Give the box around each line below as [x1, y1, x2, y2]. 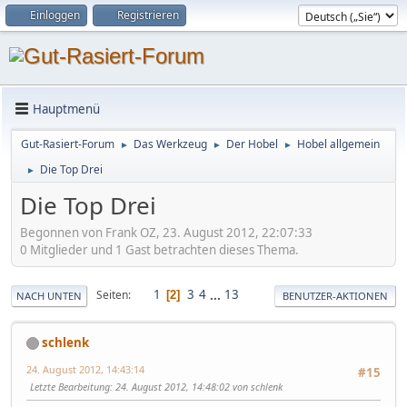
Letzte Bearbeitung [30, 379, 110, 393]
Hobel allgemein [297, 136, 380, 152]
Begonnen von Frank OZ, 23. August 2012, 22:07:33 [20, 223, 313, 241]
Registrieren [117, 7, 179, 23]
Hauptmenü [33, 100, 100, 117]
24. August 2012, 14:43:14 [26, 362, 144, 376]
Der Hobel [226, 136, 278, 152]
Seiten [96, 287, 128, 303]
